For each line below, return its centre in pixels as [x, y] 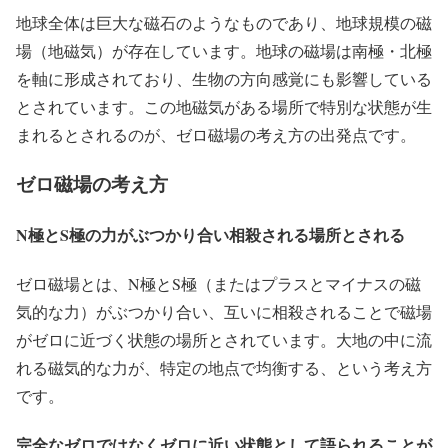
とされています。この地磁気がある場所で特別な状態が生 [224, 106]
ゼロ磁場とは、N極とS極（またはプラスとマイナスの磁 [218, 284]
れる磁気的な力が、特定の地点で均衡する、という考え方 [224, 368]
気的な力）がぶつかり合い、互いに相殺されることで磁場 [224, 312]
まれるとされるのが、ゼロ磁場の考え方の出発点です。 [216, 134]
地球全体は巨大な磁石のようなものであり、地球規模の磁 [224, 22]
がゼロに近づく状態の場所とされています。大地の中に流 [224, 340]
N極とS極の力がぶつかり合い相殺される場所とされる [210, 234]
